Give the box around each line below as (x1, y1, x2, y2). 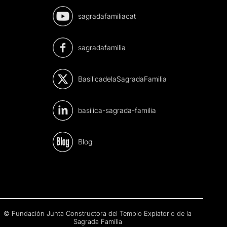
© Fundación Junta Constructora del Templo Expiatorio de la (4, 209, 192, 218)
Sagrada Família (73, 217, 122, 226)
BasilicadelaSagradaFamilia (78, 74, 167, 84)
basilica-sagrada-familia (78, 106, 156, 115)
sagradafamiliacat (78, 12, 136, 21)
